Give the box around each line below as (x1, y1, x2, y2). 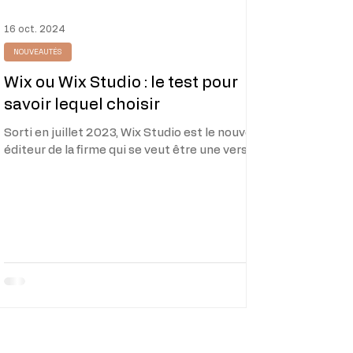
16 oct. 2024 (4, 24, 66, 35)
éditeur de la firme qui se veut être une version (4, 144, 266, 157)
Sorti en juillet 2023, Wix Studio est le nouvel (4, 127, 256, 139)
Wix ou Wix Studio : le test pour (4, 75, 239, 91)
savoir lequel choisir (4, 97, 161, 113)
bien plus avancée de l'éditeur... (4, 162, 179, 174)
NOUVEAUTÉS (13, 46, 63, 58)
